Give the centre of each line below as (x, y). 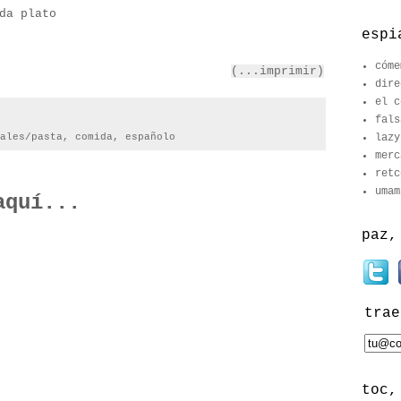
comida (94, 137)
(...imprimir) (277, 71)
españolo (150, 137)
